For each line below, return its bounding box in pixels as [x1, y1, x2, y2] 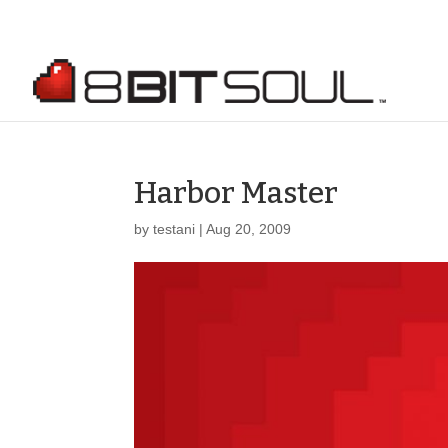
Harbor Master [134, 175, 339, 211]
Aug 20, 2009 [206, 221, 292, 237]
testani [153, 221, 196, 237]
